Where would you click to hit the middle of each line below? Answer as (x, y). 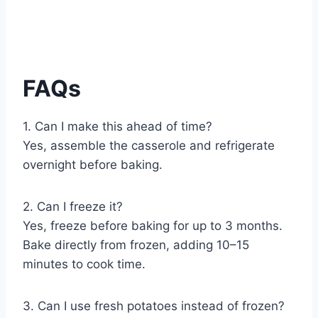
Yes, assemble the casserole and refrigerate (149, 146)
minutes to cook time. (84, 264)
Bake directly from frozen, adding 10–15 (136, 245)
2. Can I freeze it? (73, 207)
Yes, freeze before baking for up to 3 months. (153, 226)
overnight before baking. (93, 165)
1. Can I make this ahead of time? (117, 127)
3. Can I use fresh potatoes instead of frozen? (154, 306)
